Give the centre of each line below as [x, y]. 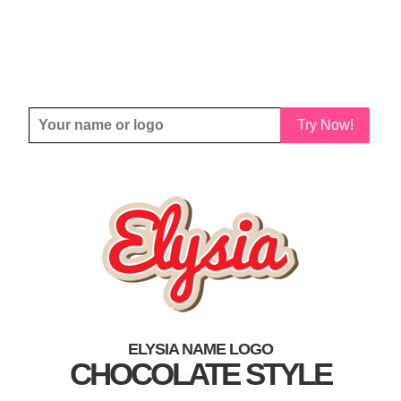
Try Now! [325, 125]
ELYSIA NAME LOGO [200, 349]
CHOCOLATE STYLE [200, 374]
